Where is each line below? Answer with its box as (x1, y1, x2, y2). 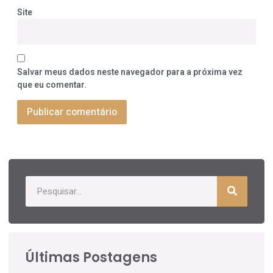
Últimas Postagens (26, 247, 157, 267)
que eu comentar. (17, 79, 87, 92)
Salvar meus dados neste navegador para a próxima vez (17, 66, 243, 79)
